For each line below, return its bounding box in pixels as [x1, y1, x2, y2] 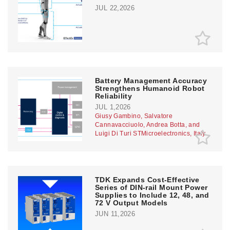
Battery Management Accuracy [95, 76, 207, 85]
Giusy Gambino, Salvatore [95, 112, 172, 120]
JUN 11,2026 [95, 209, 136, 218]
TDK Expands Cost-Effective [95, 175, 200, 184]
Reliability [95, 91, 132, 100]
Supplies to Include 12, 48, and [95, 190, 209, 199]
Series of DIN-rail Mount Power [95, 183, 208, 191]
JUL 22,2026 [95, 4, 135, 12]
